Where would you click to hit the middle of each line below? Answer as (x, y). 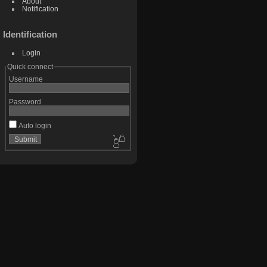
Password (25, 102)
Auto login (34, 126)
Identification (30, 35)
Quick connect (30, 67)
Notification (40, 9)
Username (26, 79)
